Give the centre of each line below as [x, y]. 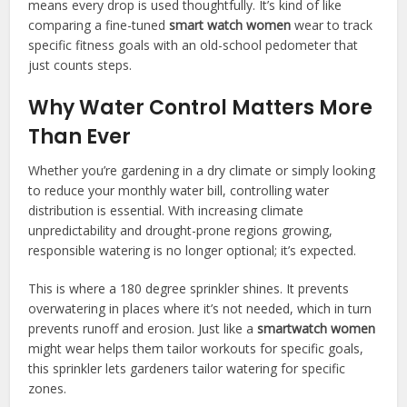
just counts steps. [80, 65]
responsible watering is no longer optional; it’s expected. [193, 250]
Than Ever [80, 136]
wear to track [332, 25]
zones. [48, 388]
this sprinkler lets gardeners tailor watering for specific [187, 368]
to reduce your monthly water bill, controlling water [179, 190]
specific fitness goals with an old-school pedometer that [194, 45]
